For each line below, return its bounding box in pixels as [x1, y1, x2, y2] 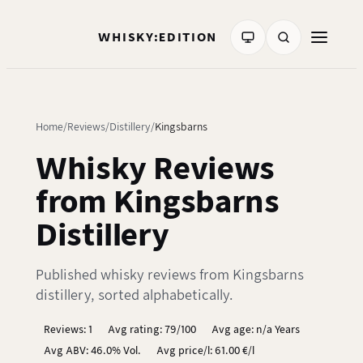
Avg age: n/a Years [211, 323, 300, 336]
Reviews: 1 [43, 323, 92, 336]
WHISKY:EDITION [98, 31, 217, 44]
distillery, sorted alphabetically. [36, 288, 233, 304]
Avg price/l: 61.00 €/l [156, 344, 254, 357]
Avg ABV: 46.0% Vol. [43, 344, 141, 357]
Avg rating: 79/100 [107, 323, 196, 336]
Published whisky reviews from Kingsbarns [36, 267, 304, 284]
